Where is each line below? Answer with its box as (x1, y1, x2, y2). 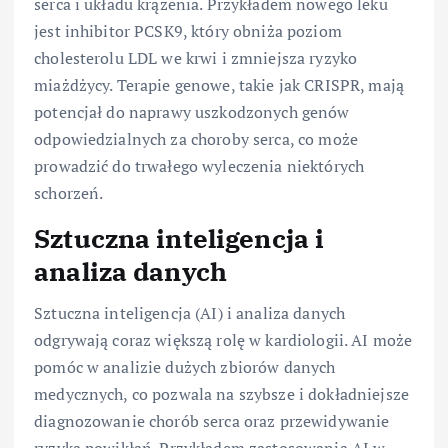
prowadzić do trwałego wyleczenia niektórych (34, 155, 365, 178)
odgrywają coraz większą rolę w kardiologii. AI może (34, 328, 413, 351)
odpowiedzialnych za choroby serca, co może (34, 128, 358, 151)
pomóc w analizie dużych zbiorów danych (34, 355, 336, 378)
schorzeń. (34, 182, 104, 205)
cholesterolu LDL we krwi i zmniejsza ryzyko (34, 47, 358, 70)
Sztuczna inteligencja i (34, 220, 325, 255)
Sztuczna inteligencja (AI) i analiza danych (34, 301, 346, 324)
